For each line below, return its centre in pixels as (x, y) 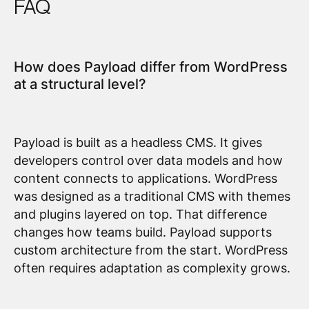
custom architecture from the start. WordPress (150, 250)
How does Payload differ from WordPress (150, 67)
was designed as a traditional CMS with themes (152, 197)
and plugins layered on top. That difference (140, 215)
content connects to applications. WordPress (145, 179)
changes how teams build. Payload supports (142, 232)
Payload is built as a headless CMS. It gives (138, 143)
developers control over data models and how (148, 161)
